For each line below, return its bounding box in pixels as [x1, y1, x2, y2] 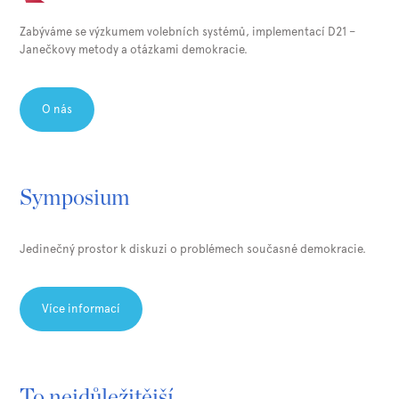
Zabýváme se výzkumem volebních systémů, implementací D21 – [20, 25, 356, 39]
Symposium [20, 187, 131, 210]
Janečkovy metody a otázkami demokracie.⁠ [20, 43, 248, 57]
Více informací [42, 302, 121, 316]
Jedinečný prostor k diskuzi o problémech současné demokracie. [20, 242, 367, 256]
